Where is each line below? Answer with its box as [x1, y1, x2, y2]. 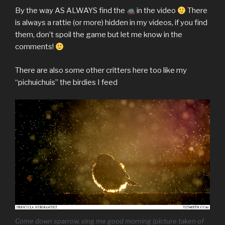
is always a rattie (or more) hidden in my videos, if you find [15, 18, 207, 28]
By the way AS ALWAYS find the [15, 6, 127, 16]
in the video [135, 6, 178, 16]
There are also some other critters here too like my [15, 65, 187, 75]
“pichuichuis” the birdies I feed [15, 77, 118, 87]
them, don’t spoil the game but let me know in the [15, 30, 182, 40]
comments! [15, 42, 55, 52]
